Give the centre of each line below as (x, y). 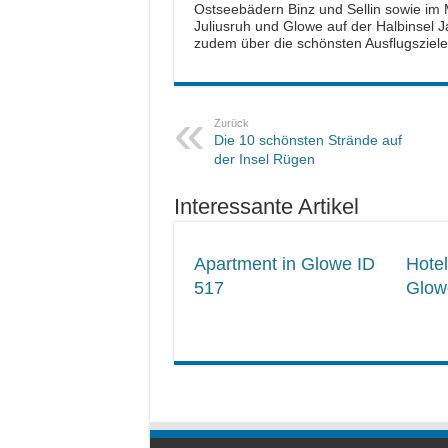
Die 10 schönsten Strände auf (307, 140)
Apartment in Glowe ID (284, 264)
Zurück (231, 123)
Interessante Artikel (266, 207)
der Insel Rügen (264, 159)
